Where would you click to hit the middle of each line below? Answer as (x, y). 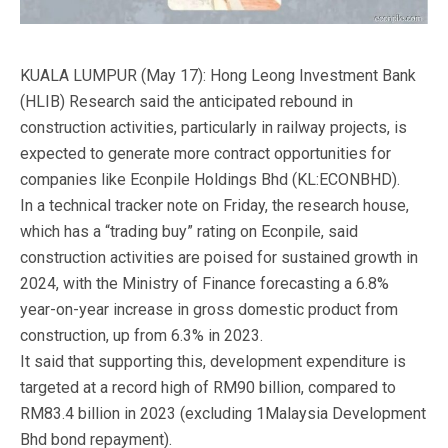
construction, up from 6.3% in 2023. (141, 335)
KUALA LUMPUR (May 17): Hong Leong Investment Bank (218, 75)
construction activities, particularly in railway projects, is (213, 127)
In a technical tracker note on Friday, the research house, (214, 205)
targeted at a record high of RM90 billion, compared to (208, 387)
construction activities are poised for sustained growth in (219, 257)
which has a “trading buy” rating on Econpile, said (189, 231)
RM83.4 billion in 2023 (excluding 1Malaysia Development (223, 413)
